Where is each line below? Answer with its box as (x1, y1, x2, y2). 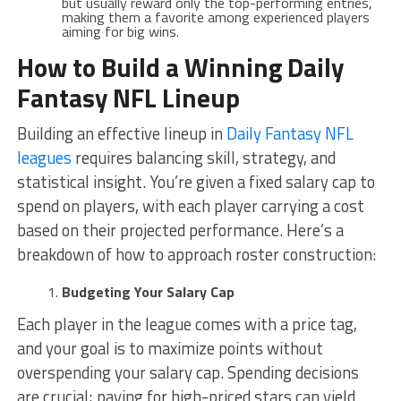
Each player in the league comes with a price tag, (16, 311, 357, 337)
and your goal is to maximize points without (16, 335, 323, 361)
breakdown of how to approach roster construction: (16, 241, 376, 267)
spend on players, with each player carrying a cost (16, 192, 364, 218)
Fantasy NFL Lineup (16, 77, 240, 117)
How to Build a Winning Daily (16, 47, 344, 87)
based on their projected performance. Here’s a (16, 217, 344, 243)
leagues (16, 144, 72, 170)
